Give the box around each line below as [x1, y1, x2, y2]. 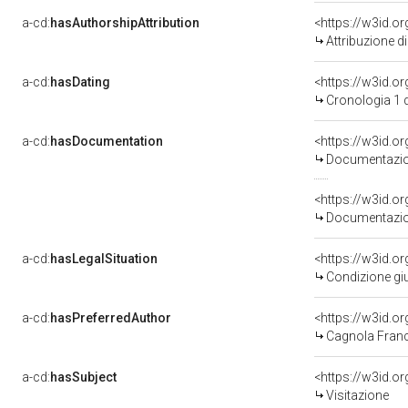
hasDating [50, 75, 110, 89]
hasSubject [50, 370, 117, 384]
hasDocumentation [50, 134, 163, 148]
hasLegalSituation [50, 251, 158, 266]
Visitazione [326, 388, 389, 403]
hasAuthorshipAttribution [50, 15, 199, 30]
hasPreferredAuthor [50, 311, 171, 325]
